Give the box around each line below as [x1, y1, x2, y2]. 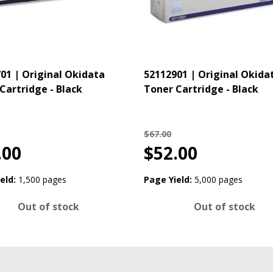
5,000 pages [194, 174, 243, 186]
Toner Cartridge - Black [144, 82, 258, 96]
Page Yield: [144, 174, 192, 186]
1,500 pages [18, 174, 66, 186]
